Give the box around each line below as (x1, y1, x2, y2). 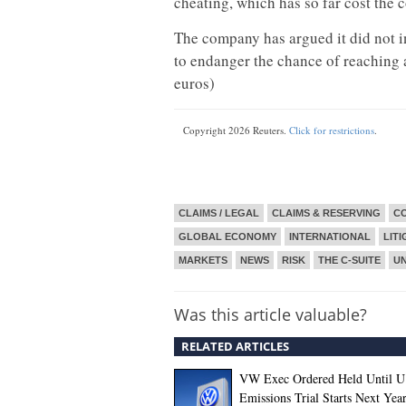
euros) (174, 72, 215, 93)
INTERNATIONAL (289, 230, 371, 242)
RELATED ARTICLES (181, 337, 289, 354)
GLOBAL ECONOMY (179, 230, 276, 242)
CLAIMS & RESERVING (272, 207, 381, 218)
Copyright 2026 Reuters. (183, 123, 289, 138)
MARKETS (179, 254, 227, 266)
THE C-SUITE (318, 254, 381, 266)
